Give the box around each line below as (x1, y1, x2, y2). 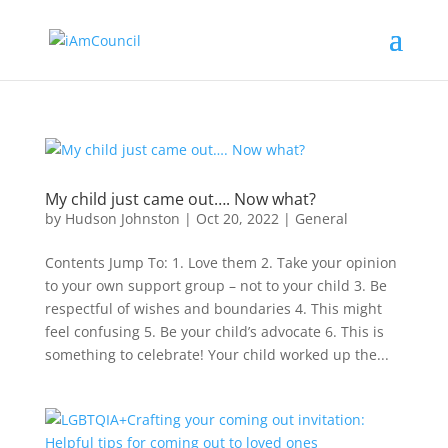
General (294, 209, 348, 228)
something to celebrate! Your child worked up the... (44, 345, 389, 364)
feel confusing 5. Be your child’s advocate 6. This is (44, 322, 384, 341)
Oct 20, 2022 (195, 209, 279, 228)
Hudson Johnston (64, 209, 180, 228)
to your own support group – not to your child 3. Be (44, 276, 387, 295)
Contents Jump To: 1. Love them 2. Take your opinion (44, 253, 397, 272)
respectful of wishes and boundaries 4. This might (44, 299, 382, 318)
